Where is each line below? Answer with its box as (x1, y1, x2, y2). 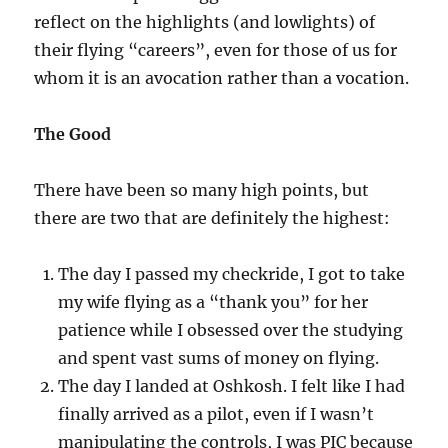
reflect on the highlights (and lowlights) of (34, 12, 376, 33)
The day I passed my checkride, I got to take (58, 264, 406, 285)
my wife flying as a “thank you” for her (58, 292, 369, 313)
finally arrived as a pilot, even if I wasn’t (58, 404, 375, 425)
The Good (34, 124, 112, 145)
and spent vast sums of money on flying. (58, 348, 380, 369)
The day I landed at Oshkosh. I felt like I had (58, 376, 406, 397)
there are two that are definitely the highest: (34, 208, 391, 229)
